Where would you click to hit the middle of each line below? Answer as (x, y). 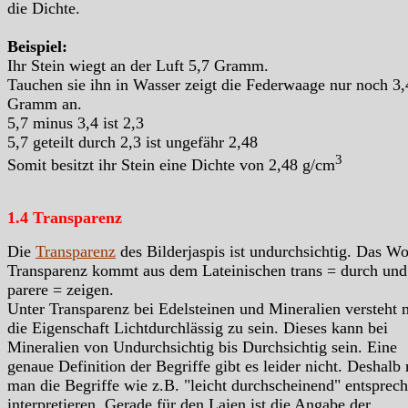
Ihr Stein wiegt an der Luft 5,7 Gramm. (138, 66)
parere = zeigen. (61, 290)
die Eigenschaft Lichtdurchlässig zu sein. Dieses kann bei (198, 328)
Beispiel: (37, 47)
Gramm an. (45, 104)
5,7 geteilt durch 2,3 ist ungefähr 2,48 (133, 143)
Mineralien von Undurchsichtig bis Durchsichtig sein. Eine (202, 347)
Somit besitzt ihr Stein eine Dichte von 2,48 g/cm (171, 165)
